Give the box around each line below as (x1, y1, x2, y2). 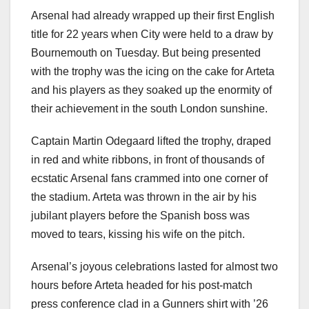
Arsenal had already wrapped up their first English (31, 9, 275, 21)
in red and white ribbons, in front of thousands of (31, 153, 264, 166)
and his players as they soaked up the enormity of (31, 83, 272, 96)
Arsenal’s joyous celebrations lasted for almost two (31, 260, 278, 272)
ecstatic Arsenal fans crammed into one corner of (31, 172, 268, 184)
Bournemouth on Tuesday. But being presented (31, 46, 261, 59)
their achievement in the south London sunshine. (31, 102, 268, 114)
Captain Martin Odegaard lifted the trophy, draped (31, 134, 271, 147)
